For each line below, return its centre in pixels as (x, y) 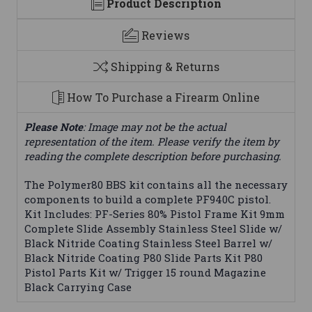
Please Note (54, 127)
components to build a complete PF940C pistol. (148, 200)
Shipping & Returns (165, 66)
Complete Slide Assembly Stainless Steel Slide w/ (153, 229)
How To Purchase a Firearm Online (163, 97)
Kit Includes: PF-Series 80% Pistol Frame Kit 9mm (155, 214)
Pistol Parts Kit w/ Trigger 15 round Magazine (145, 273)
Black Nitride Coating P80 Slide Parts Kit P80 (143, 258)
